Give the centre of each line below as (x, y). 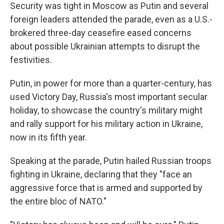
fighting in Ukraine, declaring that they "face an (101, 174)
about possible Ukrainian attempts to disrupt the (105, 46)
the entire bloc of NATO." (58, 201)
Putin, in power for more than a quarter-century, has (111, 83)
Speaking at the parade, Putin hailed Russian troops (111, 161)
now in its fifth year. (48, 137)
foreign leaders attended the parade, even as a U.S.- (111, 19)
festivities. (31, 60)
